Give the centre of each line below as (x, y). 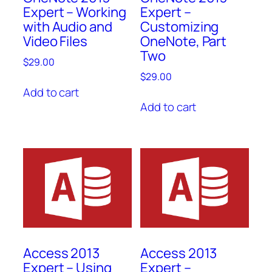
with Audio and (68, 26)
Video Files (55, 41)
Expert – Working (75, 12)
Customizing (180, 26)
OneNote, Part (184, 41)
